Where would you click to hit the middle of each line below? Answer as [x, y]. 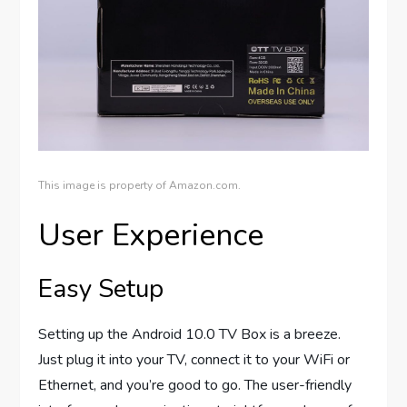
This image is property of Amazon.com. [140, 185]
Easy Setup [101, 288]
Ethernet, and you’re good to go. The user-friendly [195, 385]
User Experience [151, 235]
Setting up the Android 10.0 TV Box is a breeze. [190, 334]
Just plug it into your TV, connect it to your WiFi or [194, 359]
